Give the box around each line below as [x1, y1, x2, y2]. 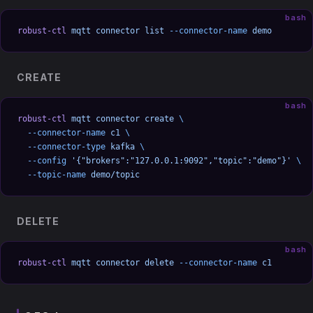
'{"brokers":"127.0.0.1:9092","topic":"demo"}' [66, 156, 291, 166]
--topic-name [17, 170, 86, 180]
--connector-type [17, 142, 105, 152]
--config [17, 156, 66, 166]
